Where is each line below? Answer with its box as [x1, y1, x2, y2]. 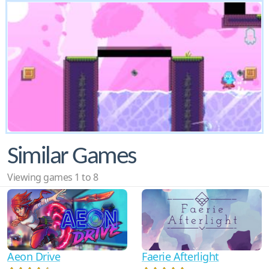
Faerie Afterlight [142, 249, 219, 264]
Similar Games [7, 144, 136, 169]
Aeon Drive [7, 249, 60, 264]
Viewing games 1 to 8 [7, 170, 98, 184]
